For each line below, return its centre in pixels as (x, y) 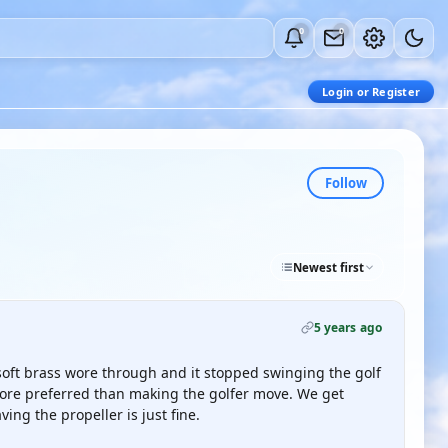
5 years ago (347, 327)
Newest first (328, 267)
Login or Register (371, 91)
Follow (345, 182)
